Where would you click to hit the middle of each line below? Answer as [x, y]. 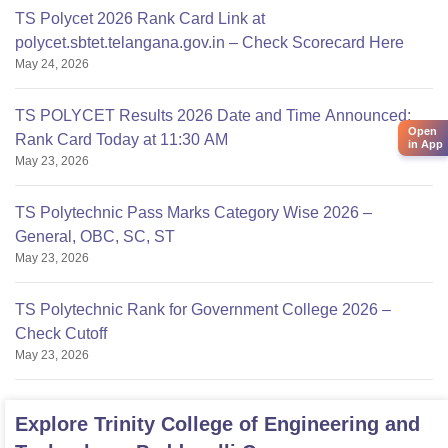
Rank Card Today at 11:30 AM [121, 140]
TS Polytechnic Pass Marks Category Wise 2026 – [193, 213]
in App [425, 143]
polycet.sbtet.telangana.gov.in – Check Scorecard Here [209, 43]
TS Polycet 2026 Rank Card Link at [140, 19]
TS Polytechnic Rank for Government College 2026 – [203, 310]
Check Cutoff [61, 334]
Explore [54, 424]
